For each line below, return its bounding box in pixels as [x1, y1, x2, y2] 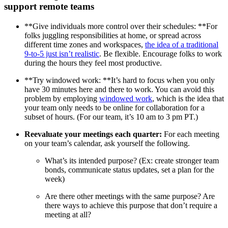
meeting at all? [45, 210, 91, 219]
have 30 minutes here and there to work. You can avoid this [24, 84, 214, 94]
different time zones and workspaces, [24, 40, 145, 49]
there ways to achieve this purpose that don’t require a [45, 201, 217, 210]
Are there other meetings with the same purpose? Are [45, 191, 215, 201]
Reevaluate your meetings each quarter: [24, 129, 162, 138]
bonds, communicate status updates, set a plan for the [45, 165, 214, 174]
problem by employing [24, 94, 99, 103]
